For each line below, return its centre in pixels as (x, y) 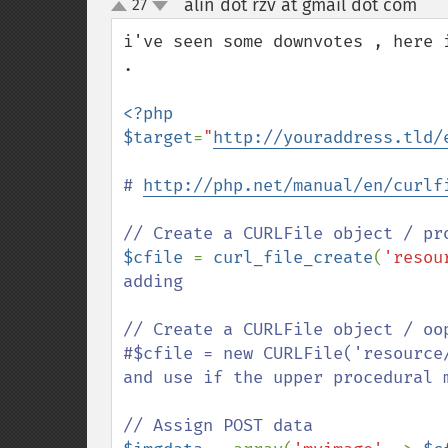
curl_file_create (293, 257)
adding (158, 281)
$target (158, 137)
